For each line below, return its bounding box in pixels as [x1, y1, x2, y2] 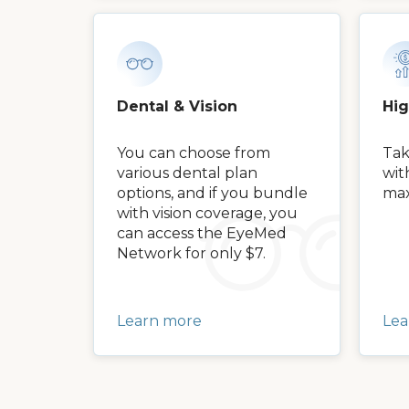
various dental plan [117, 163, 257, 182]
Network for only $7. [117, 244, 266, 262]
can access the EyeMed [117, 224, 287, 242]
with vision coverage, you [117, 204, 298, 222]
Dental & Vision [117, 97, 237, 115]
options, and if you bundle [117, 184, 308, 202]
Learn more [117, 311, 202, 330]
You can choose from [117, 143, 270, 162]
